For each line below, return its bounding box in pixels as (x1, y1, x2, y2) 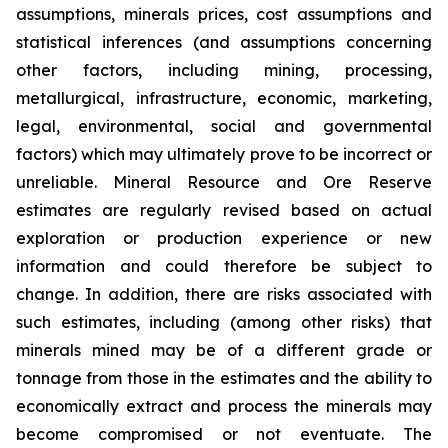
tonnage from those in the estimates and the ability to (16, 367, 432, 388)
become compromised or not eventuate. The (16, 423, 432, 444)
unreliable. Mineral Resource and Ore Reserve (16, 171, 432, 192)
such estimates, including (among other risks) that (16, 311, 432, 332)
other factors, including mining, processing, (16, 59, 432, 80)
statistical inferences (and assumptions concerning (16, 31, 432, 52)
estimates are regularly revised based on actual (16, 199, 432, 220)
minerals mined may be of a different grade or (16, 339, 432, 360)
